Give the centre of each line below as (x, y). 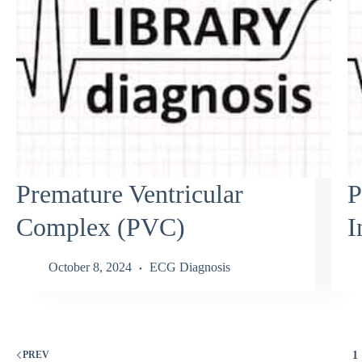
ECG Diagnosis (190, 267)
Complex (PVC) (101, 227)
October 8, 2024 (90, 267)
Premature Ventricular (130, 194)
